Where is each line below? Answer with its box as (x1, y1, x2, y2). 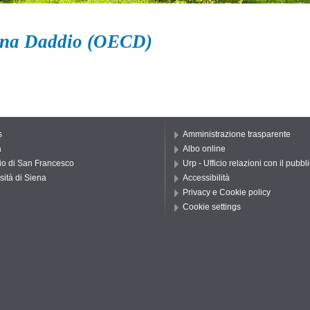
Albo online (183, 143, 226, 154)
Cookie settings (183, 201, 241, 212)
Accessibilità (183, 172, 230, 183)
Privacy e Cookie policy (183, 187, 271, 197)
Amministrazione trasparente (183, 129, 291, 139)
